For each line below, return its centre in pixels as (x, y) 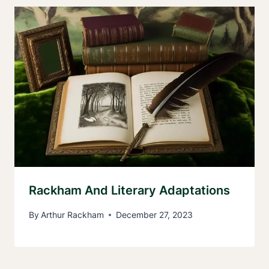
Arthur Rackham (73, 215)
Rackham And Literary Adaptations (129, 190)
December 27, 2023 (155, 215)
